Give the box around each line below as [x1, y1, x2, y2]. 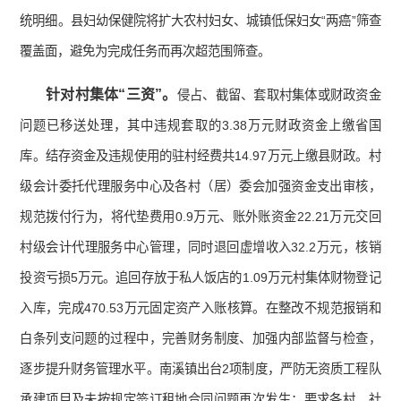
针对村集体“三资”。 [46, 87, 177, 103]
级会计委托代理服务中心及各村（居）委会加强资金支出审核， [20, 179, 381, 194]
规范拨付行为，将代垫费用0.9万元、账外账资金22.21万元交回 [20, 209, 381, 225]
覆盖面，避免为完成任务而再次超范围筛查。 [20, 44, 271, 59]
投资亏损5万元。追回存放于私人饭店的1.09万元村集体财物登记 [20, 270, 381, 286]
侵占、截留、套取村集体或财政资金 [176, 88, 381, 103]
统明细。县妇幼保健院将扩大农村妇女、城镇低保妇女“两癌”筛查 [20, 13, 381, 29]
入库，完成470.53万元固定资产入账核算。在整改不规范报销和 [20, 301, 381, 316]
